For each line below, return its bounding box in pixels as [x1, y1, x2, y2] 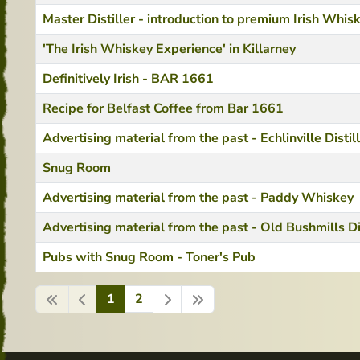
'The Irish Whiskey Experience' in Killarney [43, 40, 296, 58]
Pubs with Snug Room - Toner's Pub [43, 248, 256, 266]
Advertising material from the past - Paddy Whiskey [43, 189, 354, 207]
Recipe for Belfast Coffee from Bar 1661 [43, 100, 284, 117]
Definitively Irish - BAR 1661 [43, 70, 214, 88]
